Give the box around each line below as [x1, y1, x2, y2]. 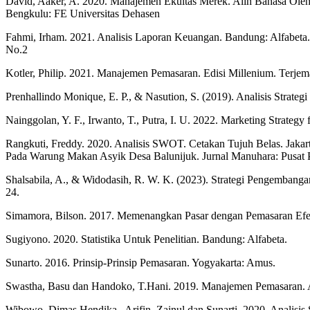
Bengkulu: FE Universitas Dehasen [6, 8, 160, 20]
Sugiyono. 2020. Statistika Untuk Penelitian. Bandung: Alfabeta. [6, 233, 287, 246]
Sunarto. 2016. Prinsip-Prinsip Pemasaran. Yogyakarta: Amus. [6, 257, 275, 269]
